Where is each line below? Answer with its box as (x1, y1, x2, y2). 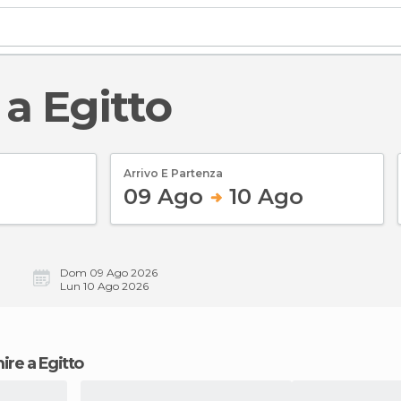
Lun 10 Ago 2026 (60, 279, 149, 293)
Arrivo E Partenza (124, 166, 223, 180)
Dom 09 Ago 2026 (60, 266, 158, 279)
